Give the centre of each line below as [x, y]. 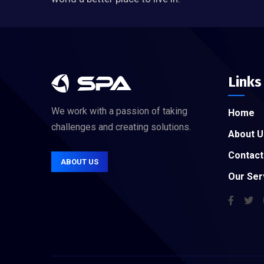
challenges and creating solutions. [121, 127]
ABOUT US [80, 162]
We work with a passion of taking [119, 111]
